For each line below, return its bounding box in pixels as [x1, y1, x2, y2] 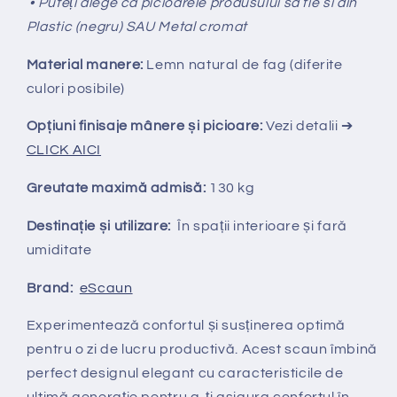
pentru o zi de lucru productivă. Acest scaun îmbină [26, 342, 378, 357]
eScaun [79, 280, 133, 295]
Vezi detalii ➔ [266, 119, 354, 134]
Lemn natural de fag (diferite [146, 57, 343, 72]
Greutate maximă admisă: [26, 181, 206, 196]
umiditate [26, 242, 92, 257]
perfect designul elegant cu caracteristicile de [26, 366, 344, 381]
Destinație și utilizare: [26, 218, 171, 233]
